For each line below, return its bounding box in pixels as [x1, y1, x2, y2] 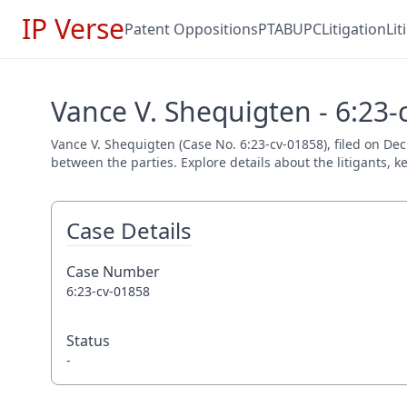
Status [66, 331, 110, 351]
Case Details [66, 215, 192, 245]
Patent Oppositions [124, 19, 258, 39]
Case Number [66, 262, 160, 282]
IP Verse [22, 10, 124, 47]
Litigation [322, 19, 386, 39]
